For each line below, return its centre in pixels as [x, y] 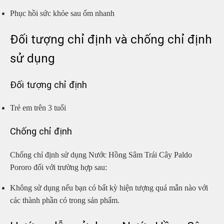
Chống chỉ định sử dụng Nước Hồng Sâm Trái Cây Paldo [101, 154]
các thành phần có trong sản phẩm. [65, 200]
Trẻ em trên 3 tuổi [39, 108]
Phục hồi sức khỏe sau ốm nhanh [63, 13]
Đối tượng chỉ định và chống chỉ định [111, 39]
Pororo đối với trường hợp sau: [58, 167]
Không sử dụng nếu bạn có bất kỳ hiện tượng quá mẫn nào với [109, 187]
